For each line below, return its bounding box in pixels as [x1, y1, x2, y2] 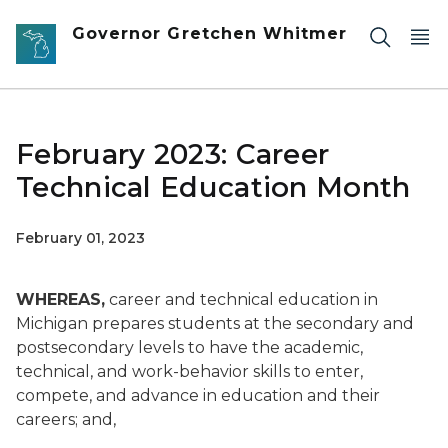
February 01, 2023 [16, 229, 145, 247]
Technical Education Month [16, 170, 411, 204]
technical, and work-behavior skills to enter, [16, 362, 363, 381]
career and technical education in [105, 290, 378, 309]
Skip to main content [9, 12, 171, 30]
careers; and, [16, 410, 116, 429]
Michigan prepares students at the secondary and [16, 314, 414, 333]
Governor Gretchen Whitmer [72, 24, 348, 43]
